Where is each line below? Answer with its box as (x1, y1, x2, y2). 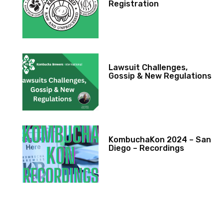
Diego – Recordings (109, 143, 185, 153)
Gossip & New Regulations (109, 71, 212, 81)
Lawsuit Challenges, (109, 63, 188, 73)
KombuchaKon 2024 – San (109, 135, 212, 145)
